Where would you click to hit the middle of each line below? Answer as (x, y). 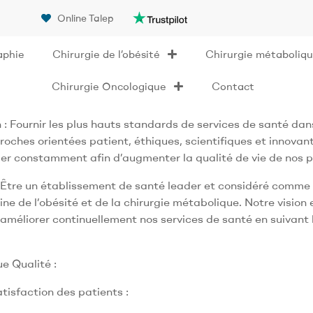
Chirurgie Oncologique (109, 86)
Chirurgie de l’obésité (106, 54)
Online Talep (85, 18)
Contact (233, 86)
